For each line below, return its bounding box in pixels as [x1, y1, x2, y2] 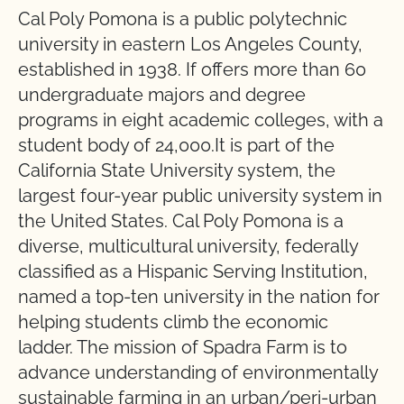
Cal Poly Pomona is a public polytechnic [18, 8, 347, 30]
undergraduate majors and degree [18, 84, 306, 106]
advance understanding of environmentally [18, 362, 378, 383]
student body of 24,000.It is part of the [18, 134, 335, 156]
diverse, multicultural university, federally [18, 235, 358, 257]
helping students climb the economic [18, 311, 328, 333]
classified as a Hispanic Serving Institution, [18, 261, 368, 282]
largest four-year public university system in [18, 185, 382, 207]
